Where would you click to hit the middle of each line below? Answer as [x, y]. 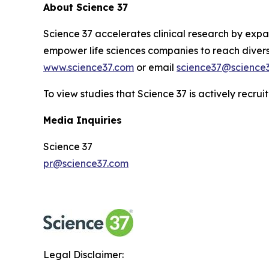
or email [155, 67]
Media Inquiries [83, 120]
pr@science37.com [86, 163]
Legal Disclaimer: [83, 254]
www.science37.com [89, 67]
